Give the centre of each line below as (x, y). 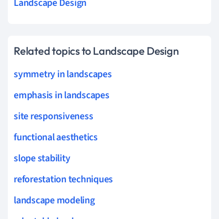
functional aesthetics (56, 137)
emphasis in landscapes (62, 95)
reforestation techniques (64, 179)
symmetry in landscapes (63, 74)
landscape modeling (54, 200)
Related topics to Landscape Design (96, 51)
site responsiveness (54, 116)
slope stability (42, 158)
